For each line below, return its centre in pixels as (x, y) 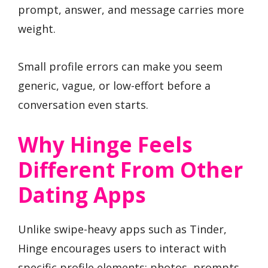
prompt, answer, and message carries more (131, 10)
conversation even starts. (83, 104)
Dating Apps (82, 195)
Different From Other (130, 170)
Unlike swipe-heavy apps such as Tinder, (122, 229)
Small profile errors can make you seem (120, 66)
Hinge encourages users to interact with (122, 249)
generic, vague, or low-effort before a (114, 85)
